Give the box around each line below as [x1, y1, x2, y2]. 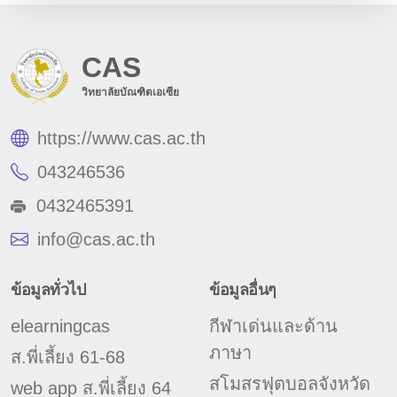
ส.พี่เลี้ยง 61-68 [11, 347, 125, 368]
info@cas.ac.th [37, 230, 155, 250]
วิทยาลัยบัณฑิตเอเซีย [82, 86, 179, 99]
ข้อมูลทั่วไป [11, 281, 85, 300]
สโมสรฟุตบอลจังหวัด [209, 374, 370, 394]
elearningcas [11, 316, 110, 337]
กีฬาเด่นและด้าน [209, 316, 338, 337]
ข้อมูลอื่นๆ [209, 281, 276, 300]
